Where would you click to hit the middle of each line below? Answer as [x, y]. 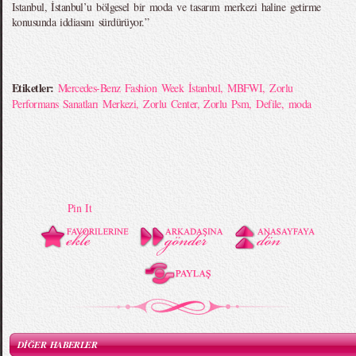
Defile [269, 104]
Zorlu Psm [226, 104]
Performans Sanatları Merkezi [74, 104]
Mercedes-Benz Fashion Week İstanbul [139, 88]
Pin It [79, 208]
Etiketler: [35, 88]
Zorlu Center [170, 104]
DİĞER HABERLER [58, 344]
